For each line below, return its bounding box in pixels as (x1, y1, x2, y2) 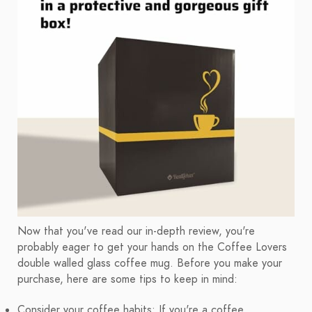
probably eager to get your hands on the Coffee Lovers (17, 240, 287, 256)
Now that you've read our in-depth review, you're (17, 224, 255, 240)
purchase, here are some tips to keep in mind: (17, 272, 237, 288)
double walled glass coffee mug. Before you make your (17, 256, 282, 272)
